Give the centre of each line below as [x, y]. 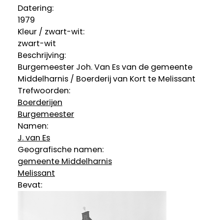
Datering [35, 8]
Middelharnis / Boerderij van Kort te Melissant [106, 79]
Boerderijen [40, 102]
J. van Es [34, 137]
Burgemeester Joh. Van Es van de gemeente [105, 67]
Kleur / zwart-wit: [51, 31]
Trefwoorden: [44, 90]
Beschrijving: [41, 55]
